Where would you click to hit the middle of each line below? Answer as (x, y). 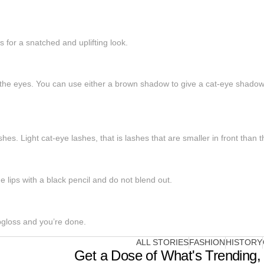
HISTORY (244, 243)
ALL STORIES (163, 243)
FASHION (207, 243)
